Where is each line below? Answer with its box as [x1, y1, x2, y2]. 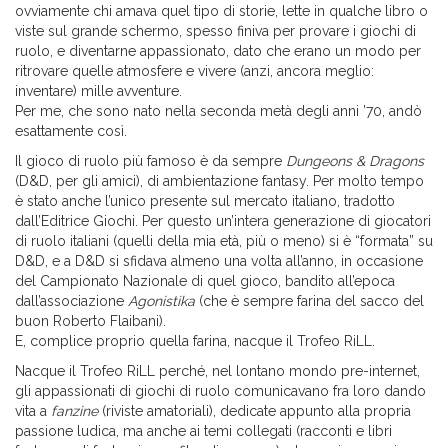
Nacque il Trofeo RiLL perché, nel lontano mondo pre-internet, [15, 363, 420, 380]
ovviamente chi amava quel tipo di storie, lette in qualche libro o [15, 3, 428, 20]
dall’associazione [15, 293, 128, 310]
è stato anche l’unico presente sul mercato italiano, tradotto [15, 193, 395, 210]
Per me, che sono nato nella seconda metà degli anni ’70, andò [15, 103, 422, 120]
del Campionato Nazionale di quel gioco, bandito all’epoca [15, 273, 395, 290]
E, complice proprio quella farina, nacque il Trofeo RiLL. [15, 333, 375, 350]
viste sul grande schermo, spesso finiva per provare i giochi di [15, 23, 416, 40]
